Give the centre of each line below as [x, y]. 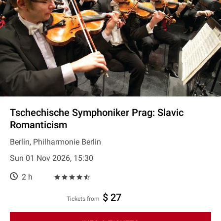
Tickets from [85, 199]
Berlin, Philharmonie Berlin [55, 142]
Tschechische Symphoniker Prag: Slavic [97, 112]
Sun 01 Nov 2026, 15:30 [52, 158]
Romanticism [38, 125]
